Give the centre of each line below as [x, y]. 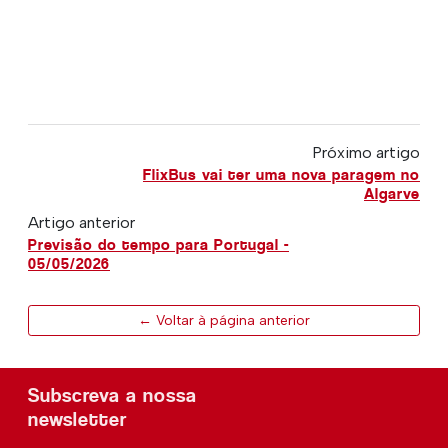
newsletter [77, 419]
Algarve [391, 193]
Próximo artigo [365, 152]
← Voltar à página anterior [224, 320]
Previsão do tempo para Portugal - [158, 244]
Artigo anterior [81, 222]
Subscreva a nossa [112, 395]
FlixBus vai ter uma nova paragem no [281, 174]
